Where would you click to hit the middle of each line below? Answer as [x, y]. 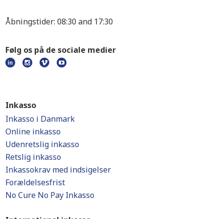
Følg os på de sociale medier [61, 50]
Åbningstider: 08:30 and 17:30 [59, 21]
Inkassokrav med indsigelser [58, 169]
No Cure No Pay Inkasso [50, 195]
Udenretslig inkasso [43, 144]
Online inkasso [33, 131]
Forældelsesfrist [35, 182]
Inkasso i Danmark [40, 119]
